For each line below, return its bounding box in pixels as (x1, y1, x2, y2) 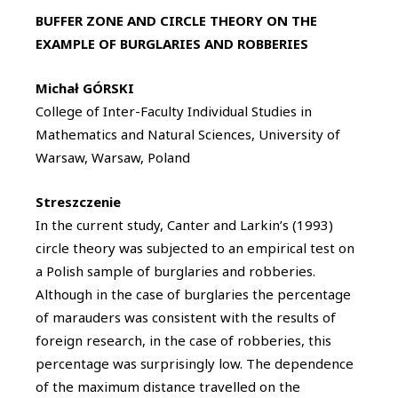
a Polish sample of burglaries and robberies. (36, 261, 315, 280)
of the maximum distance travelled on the (36, 377, 300, 395)
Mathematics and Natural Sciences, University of (36, 124, 340, 143)
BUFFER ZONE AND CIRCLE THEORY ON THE (36, 11, 317, 29)
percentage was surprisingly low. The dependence (36, 354, 354, 372)
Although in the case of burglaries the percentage (36, 284, 351, 303)
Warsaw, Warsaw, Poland (36, 147, 190, 166)
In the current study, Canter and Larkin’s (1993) (36, 215, 333, 234)
